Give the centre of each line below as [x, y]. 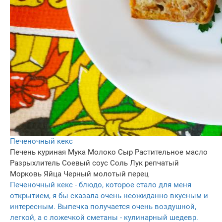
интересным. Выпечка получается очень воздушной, [103, 206]
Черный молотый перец [106, 174]
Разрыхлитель [35, 163]
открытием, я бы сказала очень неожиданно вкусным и [109, 195]
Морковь [26, 174]
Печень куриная [38, 152]
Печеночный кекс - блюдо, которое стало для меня [101, 185]
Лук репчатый [154, 163]
